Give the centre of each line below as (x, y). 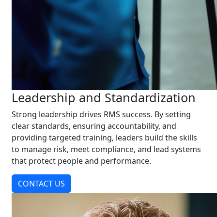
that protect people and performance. (81, 161)
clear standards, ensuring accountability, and (94, 126)
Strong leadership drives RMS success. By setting (101, 114)
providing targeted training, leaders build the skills (104, 138)
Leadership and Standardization (104, 97)
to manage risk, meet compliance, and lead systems (106, 149)
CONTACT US (41, 184)
